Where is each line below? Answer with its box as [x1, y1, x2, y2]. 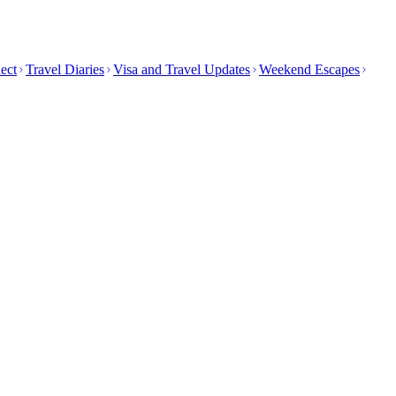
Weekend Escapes [259, 62, 360, 77]
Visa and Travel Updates [113, 62, 250, 77]
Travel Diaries [26, 62, 104, 77]
